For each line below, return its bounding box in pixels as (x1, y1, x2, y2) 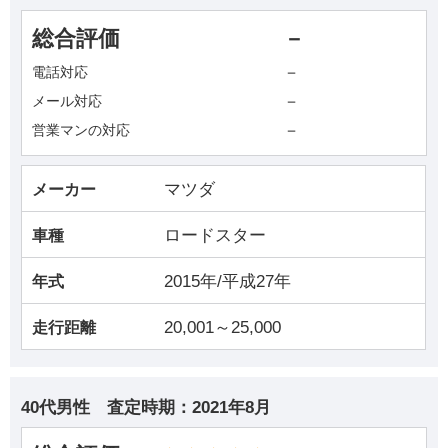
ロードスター (164, 226, 267, 246)
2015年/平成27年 (164, 272, 292, 292)
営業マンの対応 (32, 121, 131, 138)
